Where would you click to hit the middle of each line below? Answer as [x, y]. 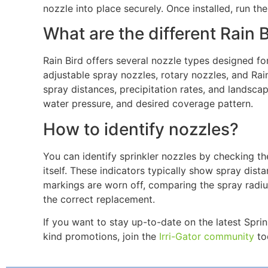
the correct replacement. [99, 199]
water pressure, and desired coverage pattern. [148, 104]
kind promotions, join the [101, 236]
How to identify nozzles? [141, 129]
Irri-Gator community [206, 236]
